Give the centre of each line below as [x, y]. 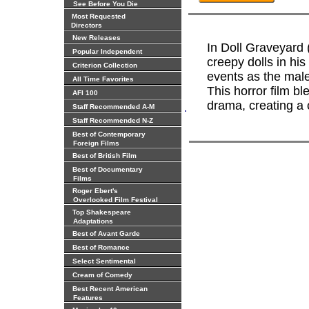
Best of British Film [104, 156]
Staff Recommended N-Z [113, 120]
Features [85, 298]
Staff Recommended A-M [113, 107]
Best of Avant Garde [106, 233]
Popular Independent [107, 51]
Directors [84, 25]
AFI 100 [85, 93]
